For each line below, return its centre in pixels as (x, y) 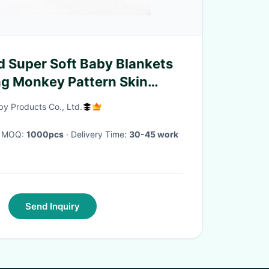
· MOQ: (14, 134)
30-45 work (154, 134)
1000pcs (45, 134)
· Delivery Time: (100, 134)
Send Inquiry (52, 206)
